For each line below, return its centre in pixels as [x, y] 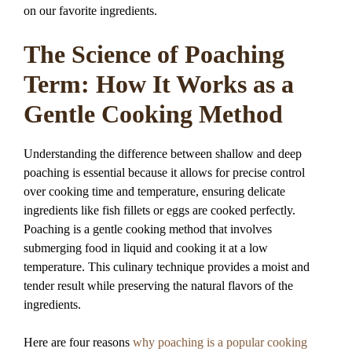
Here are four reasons [78, 342]
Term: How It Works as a [159, 84]
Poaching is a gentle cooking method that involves [148, 229]
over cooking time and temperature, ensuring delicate [154, 191]
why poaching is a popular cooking [220, 342]
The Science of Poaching [154, 55]
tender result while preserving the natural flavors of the [158, 285]
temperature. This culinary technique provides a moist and [167, 266]
